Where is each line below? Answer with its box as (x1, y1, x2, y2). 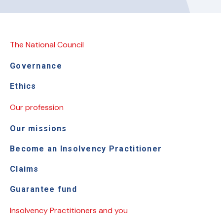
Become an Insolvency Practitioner (10, 144, 162, 153)
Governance (10, 61, 62, 71)
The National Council (10, 39, 84, 50)
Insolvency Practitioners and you (10, 205, 128, 216)
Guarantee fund (10, 184, 77, 194)
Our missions (10, 124, 67, 133)
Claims (10, 164, 39, 174)
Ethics (10, 81, 37, 91)
